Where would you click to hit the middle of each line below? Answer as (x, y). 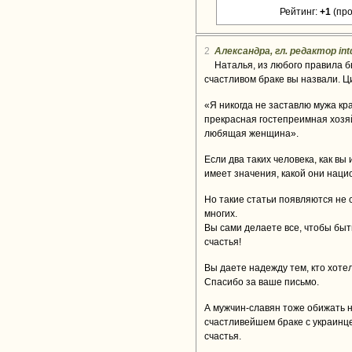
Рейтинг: (300, 12)
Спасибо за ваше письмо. (262, 282)
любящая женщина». (251, 134)
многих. (221, 214)
